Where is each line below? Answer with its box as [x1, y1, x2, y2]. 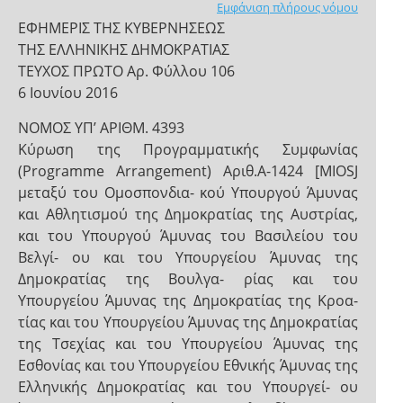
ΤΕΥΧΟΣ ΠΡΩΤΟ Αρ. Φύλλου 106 [18, 61, 235, 81]
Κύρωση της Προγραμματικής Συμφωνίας [18, 139, 358, 159]
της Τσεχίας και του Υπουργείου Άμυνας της [18, 334, 358, 354]
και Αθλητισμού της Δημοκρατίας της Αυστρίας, [18, 204, 358, 224]
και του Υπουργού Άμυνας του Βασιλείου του [18, 226, 358, 246]
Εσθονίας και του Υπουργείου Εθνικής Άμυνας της [18, 355, 358, 375]
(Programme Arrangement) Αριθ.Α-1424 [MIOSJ [18, 161, 358, 181]
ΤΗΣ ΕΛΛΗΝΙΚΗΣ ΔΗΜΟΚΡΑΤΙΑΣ [18, 40, 229, 59]
